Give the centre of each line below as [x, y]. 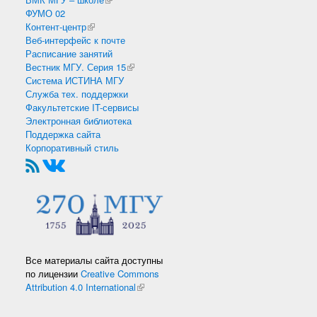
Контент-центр [56, 27]
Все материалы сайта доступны [94, 260]
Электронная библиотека [79, 121]
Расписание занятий [69, 53]
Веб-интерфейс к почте [75, 40]
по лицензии [53, 273]
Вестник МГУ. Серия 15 [76, 67]
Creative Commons [120, 273]
